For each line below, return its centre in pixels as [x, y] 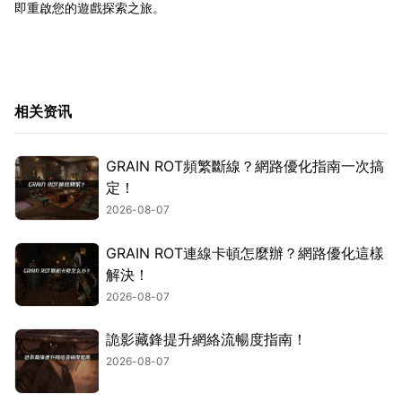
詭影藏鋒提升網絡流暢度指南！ [206, 340]
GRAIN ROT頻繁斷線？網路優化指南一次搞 [245, 166]
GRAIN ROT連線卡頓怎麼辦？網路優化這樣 [245, 253]
